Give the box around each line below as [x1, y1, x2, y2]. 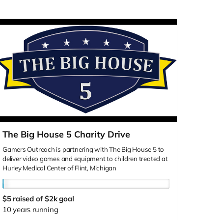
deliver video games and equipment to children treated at [2, 154, 168, 163]
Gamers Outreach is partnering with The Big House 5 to [2, 145, 165, 153]
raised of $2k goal [13, 193, 74, 203]
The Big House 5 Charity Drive [2, 128, 130, 140]
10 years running [2, 204, 58, 214]
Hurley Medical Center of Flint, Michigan [2, 164, 116, 172]
